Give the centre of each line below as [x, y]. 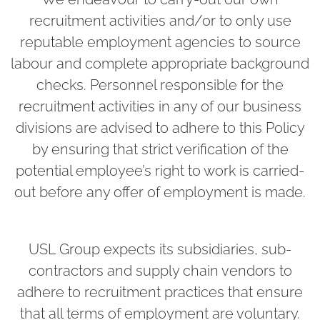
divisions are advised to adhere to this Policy [160, 127]
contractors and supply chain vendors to [160, 270]
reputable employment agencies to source [160, 42]
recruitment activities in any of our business [160, 106]
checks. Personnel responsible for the [160, 85]
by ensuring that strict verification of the [160, 149]
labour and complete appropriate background [160, 63]
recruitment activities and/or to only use [160, 20]
